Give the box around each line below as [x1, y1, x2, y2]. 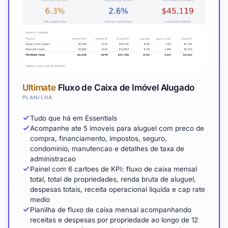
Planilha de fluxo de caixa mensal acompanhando [30, 205, 191, 214]
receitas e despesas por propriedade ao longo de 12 [30, 215, 198, 224]
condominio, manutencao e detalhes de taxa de [30, 144, 184, 153]
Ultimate [22, 82, 56, 93]
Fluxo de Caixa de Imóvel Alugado [55, 82, 195, 93]
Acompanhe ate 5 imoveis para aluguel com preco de [30, 124, 204, 132]
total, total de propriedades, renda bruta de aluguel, [30, 175, 196, 183]
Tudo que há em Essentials [30, 113, 117, 122]
